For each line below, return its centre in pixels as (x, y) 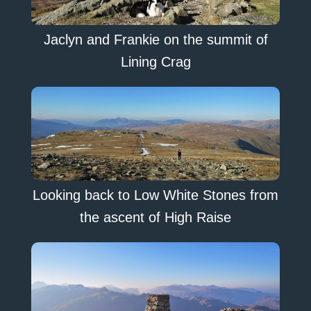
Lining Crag (155, 62)
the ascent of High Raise (155, 217)
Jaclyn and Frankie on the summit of (155, 40)
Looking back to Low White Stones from (155, 195)
